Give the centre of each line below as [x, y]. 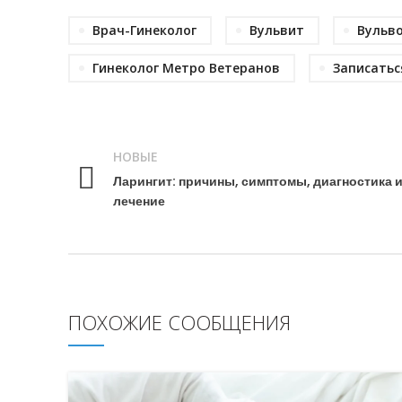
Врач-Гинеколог [144, 30]
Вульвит [277, 30]
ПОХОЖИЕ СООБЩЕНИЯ [179, 322]
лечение [139, 201]
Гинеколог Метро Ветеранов [186, 67]
